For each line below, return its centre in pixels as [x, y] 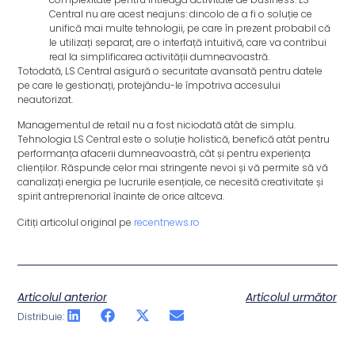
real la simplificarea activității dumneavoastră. [161, 57]
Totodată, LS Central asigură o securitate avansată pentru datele [170, 71]
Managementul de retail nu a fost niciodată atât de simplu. [157, 125]
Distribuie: [41, 317]
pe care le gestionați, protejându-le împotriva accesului [149, 86]
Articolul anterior [63, 298]
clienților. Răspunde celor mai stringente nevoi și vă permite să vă [173, 168]
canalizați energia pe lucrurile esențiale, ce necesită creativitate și [171, 182]
